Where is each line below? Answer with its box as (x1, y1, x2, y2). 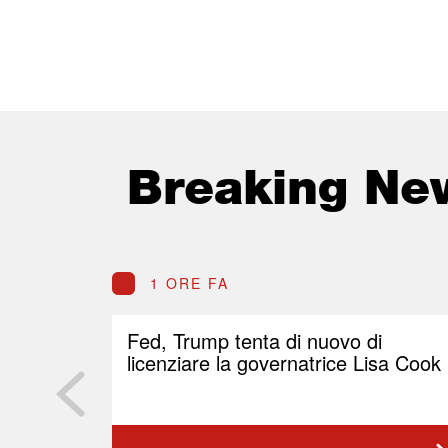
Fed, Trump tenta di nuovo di (127, 326, 382, 356)
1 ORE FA (150, 273, 229, 294)
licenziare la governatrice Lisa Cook (127, 348, 441, 378)
